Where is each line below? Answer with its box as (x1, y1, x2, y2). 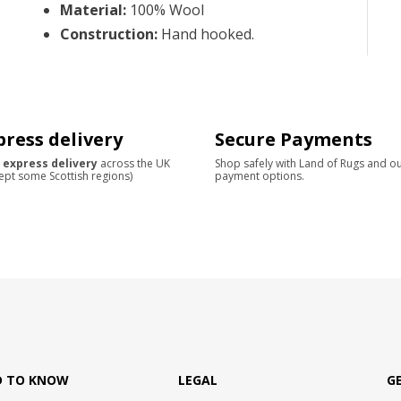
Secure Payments (215, 126, 372, 151)
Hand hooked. (160, 23, 254, 44)
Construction (59, 23, 154, 44)
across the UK (98, 155, 170, 171)
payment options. (215, 167, 304, 183)
